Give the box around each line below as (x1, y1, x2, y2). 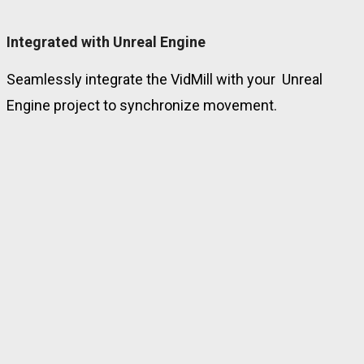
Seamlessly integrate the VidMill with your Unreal (6, 70, 323, 88)
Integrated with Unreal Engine (6, 32, 206, 50)
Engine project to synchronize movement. (6, 96, 277, 114)
